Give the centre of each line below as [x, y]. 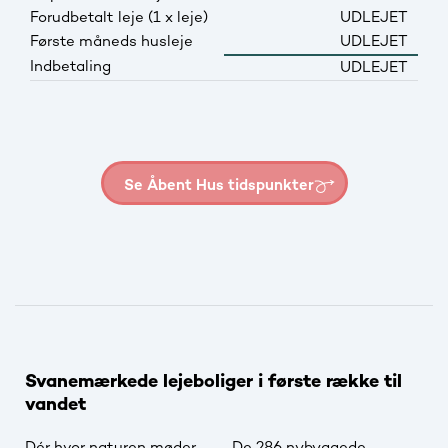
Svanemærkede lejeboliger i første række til [213, 383]
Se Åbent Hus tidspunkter [218, 185]
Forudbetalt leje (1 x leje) [119, 17]
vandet [55, 406]
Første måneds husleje [111, 41]
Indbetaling [70, 66]
